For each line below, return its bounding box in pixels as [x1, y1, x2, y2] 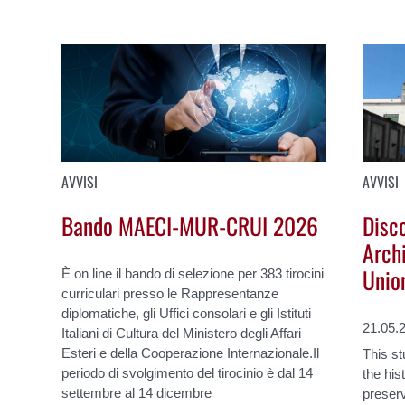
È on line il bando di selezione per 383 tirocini [61, 265, 325, 281]
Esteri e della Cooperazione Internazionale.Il [61, 344, 320, 361]
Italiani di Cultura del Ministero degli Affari [61, 325, 302, 341]
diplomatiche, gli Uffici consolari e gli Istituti [61, 305, 312, 321]
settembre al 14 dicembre [61, 384, 212, 400]
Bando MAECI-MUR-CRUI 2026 [61, 207, 319, 242]
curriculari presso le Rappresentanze [61, 285, 279, 301]
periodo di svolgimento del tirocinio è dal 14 [61, 364, 314, 381]
